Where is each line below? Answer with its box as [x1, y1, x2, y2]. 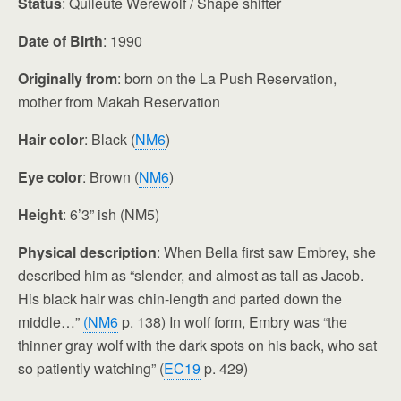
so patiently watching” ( [18, 358, 164, 379]
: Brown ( [82, 166, 139, 187]
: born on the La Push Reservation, [117, 68, 337, 89]
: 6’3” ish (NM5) [63, 204, 159, 225]
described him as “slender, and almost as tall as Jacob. [18, 265, 363, 286]
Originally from [18, 68, 117, 89]
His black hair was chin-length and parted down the [18, 288, 342, 309]
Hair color [18, 129, 84, 149]
